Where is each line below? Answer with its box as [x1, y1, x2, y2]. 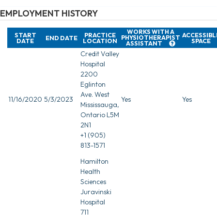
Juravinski [80, 187, 111, 196]
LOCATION [82, 36, 117, 45]
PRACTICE [84, 31, 116, 39]
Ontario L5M [80, 110, 119, 119]
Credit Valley [80, 49, 119, 58]
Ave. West [80, 90, 109, 99]
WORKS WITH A [127, 27, 174, 35]
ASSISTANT [126, 39, 163, 47]
